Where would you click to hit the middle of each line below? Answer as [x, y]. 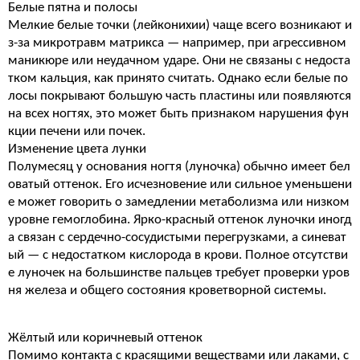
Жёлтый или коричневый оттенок [105, 338]
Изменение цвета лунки [77, 149]
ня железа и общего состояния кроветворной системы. [167, 290]
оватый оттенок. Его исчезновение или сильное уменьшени [180, 184]
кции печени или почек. [77, 131]
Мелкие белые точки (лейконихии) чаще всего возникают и [180, 25]
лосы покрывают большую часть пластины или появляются [180, 96]
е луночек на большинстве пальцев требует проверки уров [179, 273]
